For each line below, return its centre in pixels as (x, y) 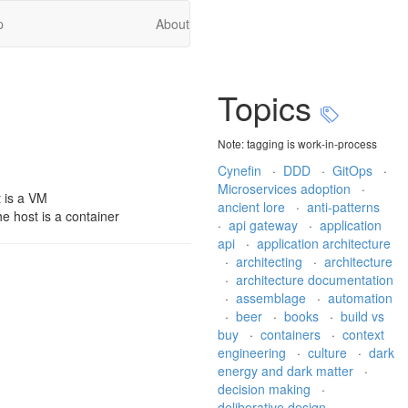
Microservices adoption (286, 189)
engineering (254, 352)
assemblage (273, 298)
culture (329, 352)
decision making (266, 389)
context (363, 334)
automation (360, 298)
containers (292, 334)
